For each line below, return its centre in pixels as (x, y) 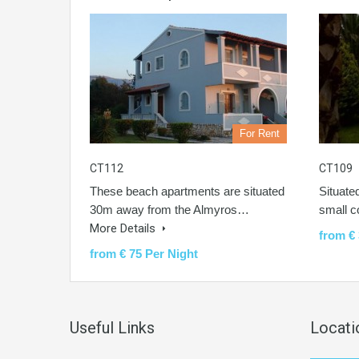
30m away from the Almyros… (169, 210)
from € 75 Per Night (144, 254)
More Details (124, 228)
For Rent (260, 133)
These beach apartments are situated (187, 191)
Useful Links (112, 328)
